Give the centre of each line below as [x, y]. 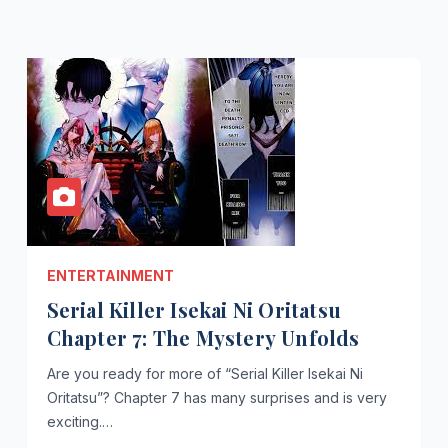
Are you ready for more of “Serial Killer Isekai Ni [204, 373]
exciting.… [79, 421]
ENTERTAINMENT [110, 275]
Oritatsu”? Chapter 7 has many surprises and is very [216, 397]
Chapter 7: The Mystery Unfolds [203, 337]
